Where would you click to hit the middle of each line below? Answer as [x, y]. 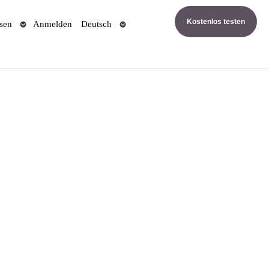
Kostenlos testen [216, 22]
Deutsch [96, 24]
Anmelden [53, 24]
